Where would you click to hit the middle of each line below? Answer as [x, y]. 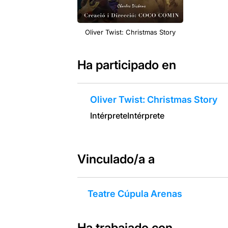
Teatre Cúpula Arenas [135, 193]
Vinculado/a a [116, 159]
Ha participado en [126, 65]
